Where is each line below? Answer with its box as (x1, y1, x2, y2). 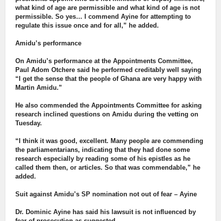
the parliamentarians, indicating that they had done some (15, 146, 190, 154)
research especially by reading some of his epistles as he (15, 155, 191, 163)
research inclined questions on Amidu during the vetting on (15, 110, 199, 118)
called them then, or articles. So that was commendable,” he (15, 164, 201, 172)
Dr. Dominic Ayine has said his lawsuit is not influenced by (15, 208, 196, 216)
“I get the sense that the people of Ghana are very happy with (15, 75, 202, 83)
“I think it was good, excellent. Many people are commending (15, 137, 204, 145)
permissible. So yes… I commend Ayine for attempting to (15, 13, 191, 21)
